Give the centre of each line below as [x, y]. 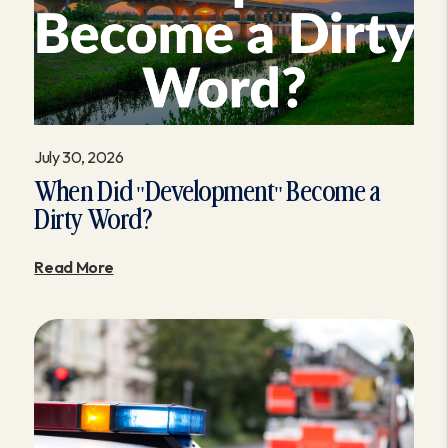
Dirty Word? [93, 221]
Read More [74, 267]
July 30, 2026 [79, 157]
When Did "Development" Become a [207, 193]
